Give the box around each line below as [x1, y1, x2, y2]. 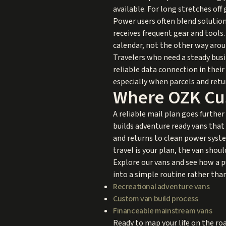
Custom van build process [113, 193, 198, 204]
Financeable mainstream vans [113, 205, 212, 216]
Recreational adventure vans [113, 181, 210, 192]
